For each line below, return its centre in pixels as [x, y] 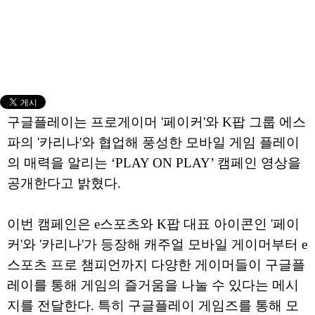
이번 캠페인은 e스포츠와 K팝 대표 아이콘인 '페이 [153, 224]
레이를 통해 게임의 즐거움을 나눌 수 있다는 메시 [153, 285]
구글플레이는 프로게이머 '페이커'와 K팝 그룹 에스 [156, 122]
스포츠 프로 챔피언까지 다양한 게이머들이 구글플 [156, 265]
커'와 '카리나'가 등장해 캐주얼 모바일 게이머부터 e [157, 244]
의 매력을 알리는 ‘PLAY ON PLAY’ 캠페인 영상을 [154, 163]
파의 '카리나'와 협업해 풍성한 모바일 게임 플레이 [153, 142]
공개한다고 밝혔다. [64, 183]
